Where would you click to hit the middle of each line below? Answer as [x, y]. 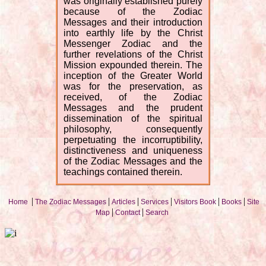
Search [157, 212]
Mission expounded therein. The [133, 65]
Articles [123, 202]
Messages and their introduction [133, 22]
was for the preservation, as [133, 86]
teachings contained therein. [123, 172]
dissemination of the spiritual [133, 118]
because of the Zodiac [133, 11]
